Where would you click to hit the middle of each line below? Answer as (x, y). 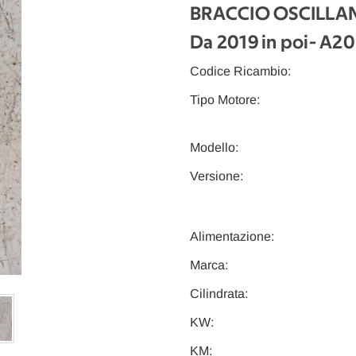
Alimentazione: (232, 237)
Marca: (209, 265)
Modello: (214, 148)
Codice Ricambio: (240, 72)
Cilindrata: (219, 294)
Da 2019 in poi (250, 43)
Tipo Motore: (225, 100)
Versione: (217, 176)
